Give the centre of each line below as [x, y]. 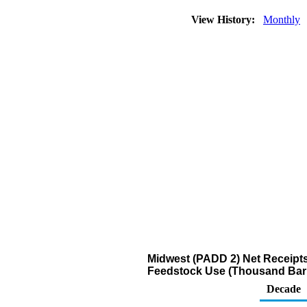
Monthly [282, 20]
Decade [284, 289]
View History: [224, 20]
